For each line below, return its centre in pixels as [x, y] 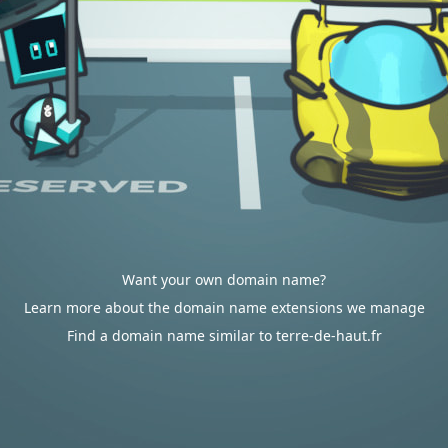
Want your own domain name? [224, 279]
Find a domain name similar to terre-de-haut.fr [224, 335]
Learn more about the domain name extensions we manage [224, 307]
